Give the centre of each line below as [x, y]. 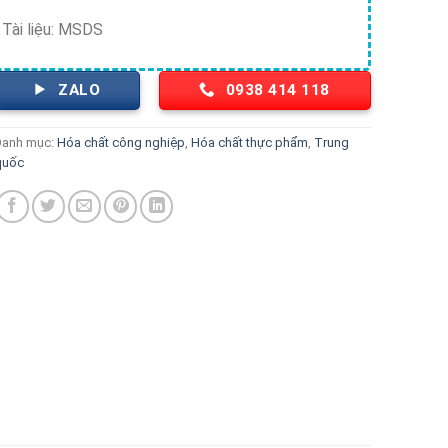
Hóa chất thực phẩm [250, 142]
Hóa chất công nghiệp [121, 142]
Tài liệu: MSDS [53, 30]
